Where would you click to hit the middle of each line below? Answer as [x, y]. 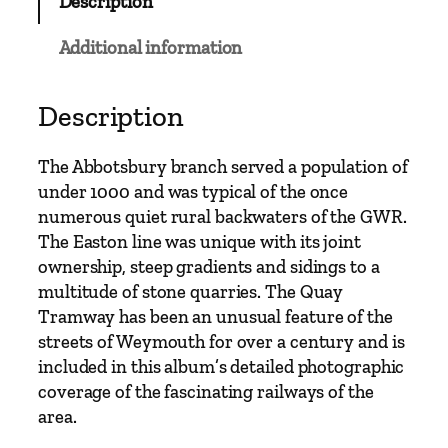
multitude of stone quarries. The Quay [191, 292]
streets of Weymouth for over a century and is [221, 342]
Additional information [150, 47]
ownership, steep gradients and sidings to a [209, 267]
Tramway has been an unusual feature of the [215, 317]
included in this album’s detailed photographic [221, 367]
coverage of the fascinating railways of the [206, 392]
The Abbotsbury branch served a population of [223, 167]
